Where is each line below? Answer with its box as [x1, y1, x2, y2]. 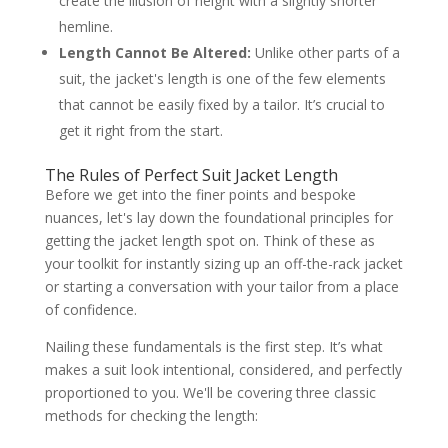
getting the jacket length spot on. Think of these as [44, 230, 375, 250]
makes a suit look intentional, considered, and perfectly [44, 359, 402, 379]
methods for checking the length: [44, 405, 258, 425]
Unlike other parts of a [250, 42, 400, 62]
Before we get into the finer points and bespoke [44, 184, 356, 204]
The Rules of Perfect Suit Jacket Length [44, 163, 338, 186]
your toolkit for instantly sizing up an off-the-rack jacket [44, 253, 403, 273]
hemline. [58, 16, 113, 36]
